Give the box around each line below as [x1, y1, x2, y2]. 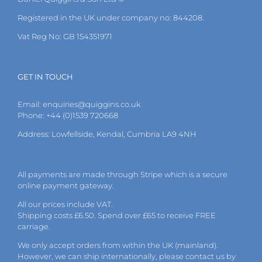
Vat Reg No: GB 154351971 [18, 31, 112, 41]
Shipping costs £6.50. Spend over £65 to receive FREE [18, 210, 216, 220]
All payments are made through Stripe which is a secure [18, 169, 227, 179]
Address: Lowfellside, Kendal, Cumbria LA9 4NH [18, 129, 196, 139]
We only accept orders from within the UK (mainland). [18, 240, 218, 250]
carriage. [18, 221, 50, 231]
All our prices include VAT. [18, 199, 113, 209]
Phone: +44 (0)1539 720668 [18, 110, 118, 120]
